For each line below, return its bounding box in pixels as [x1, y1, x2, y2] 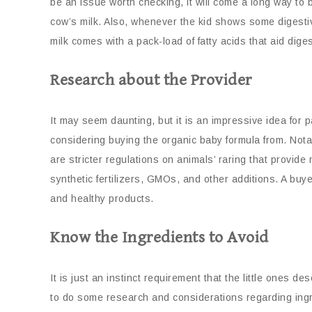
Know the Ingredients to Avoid [50, 228, 269, 248]
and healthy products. [50, 193, 154, 205]
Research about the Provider [50, 70, 252, 91]
